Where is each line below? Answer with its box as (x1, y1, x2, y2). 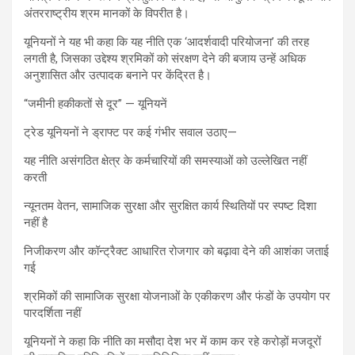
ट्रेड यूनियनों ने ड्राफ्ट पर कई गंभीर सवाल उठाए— (24, 124, 237, 139)
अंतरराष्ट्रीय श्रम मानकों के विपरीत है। (24, 6, 189, 21)
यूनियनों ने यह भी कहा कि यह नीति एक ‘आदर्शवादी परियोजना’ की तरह (24, 34, 309, 49)
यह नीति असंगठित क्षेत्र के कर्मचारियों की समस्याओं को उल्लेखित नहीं (24, 153, 307, 168)
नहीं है (24, 215, 48, 230)
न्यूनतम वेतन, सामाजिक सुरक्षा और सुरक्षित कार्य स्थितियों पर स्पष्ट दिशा (24, 198, 316, 213)
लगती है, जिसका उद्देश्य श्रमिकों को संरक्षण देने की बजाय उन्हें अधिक (24, 51, 306, 66)
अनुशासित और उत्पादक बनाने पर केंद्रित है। (24, 67, 212, 82)
